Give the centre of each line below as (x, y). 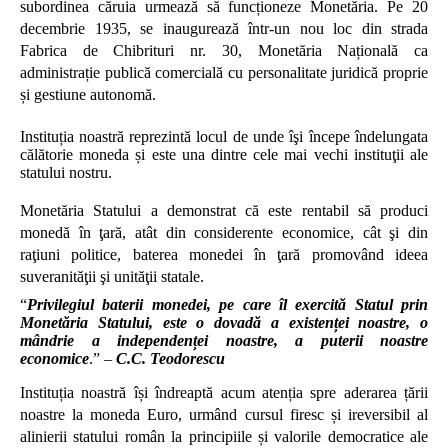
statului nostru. (66, 172)
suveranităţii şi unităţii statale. (112, 276)
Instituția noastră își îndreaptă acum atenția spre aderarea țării (224, 392)
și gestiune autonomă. (88, 94)
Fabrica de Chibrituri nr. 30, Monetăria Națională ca (224, 50)
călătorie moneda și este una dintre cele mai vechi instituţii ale (224, 154)
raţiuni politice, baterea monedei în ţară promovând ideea (224, 254)
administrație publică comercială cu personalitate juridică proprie (224, 72)
